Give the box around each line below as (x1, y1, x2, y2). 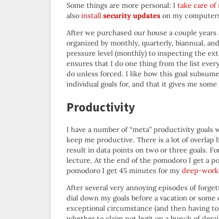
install (81, 11, 103, 20)
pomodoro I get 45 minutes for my (66, 166, 182, 175)
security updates (103, 11, 160, 20)
